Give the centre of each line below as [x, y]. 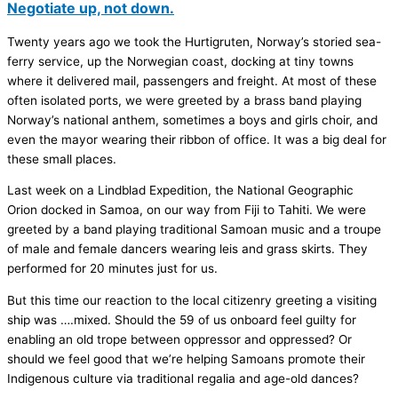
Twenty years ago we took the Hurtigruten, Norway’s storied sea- [194, 41]
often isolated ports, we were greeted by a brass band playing [184, 100]
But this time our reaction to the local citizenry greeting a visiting [192, 300]
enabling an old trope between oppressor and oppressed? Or [179, 339]
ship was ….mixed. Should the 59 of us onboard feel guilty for [182, 319]
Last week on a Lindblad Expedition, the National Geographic [180, 191]
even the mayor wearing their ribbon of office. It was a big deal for [197, 139]
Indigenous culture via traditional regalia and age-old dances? [183, 378]
